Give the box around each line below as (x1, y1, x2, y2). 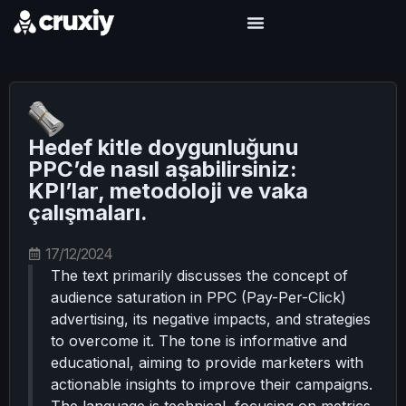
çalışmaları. (28, 199, 148, 226)
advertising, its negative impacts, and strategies (51, 310, 371, 328)
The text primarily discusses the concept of (51, 266, 348, 285)
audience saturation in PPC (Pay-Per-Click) (51, 288, 346, 306)
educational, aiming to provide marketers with (51, 353, 363, 372)
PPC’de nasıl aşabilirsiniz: (28, 156, 297, 182)
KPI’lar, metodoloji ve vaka (28, 178, 308, 204)
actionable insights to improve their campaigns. (51, 375, 372, 393)
